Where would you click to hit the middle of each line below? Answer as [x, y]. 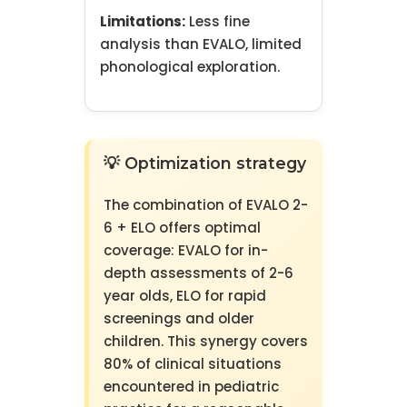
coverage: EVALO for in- [185, 251]
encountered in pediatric [191, 387]
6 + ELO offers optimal [182, 228]
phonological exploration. [189, 67]
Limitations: [142, 22]
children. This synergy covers [205, 342]
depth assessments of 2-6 [198, 273]
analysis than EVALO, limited [200, 45]
